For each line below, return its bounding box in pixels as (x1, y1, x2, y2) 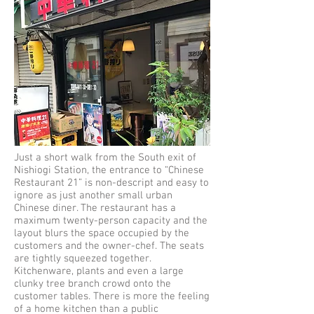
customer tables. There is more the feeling (14, 290, 210, 303)
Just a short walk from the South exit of (14, 151, 196, 164)
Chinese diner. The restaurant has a (14, 202, 176, 214)
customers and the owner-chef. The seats (14, 240, 204, 252)
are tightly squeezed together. (14, 252, 151, 265)
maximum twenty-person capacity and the (14, 214, 207, 227)
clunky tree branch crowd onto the (14, 278, 171, 290)
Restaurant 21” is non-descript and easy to (14, 177, 209, 189)
